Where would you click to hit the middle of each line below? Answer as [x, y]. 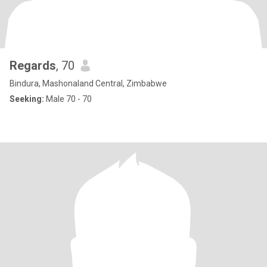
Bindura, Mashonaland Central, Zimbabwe [88, 83]
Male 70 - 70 [68, 99]
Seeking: [27, 99]
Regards [33, 66]
